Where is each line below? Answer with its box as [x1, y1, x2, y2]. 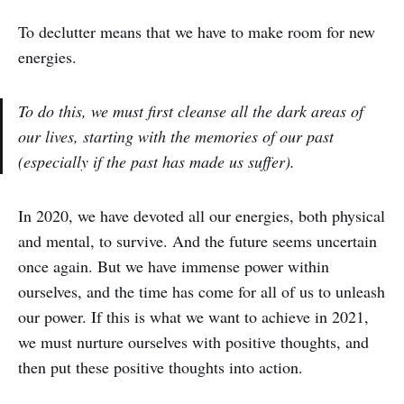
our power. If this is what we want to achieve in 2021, [18, 305, 369, 327]
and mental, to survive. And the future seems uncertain [18, 229, 377, 252]
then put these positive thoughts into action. [18, 355, 303, 378]
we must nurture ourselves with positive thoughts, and [18, 330, 369, 353]
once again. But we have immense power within [18, 254, 329, 277]
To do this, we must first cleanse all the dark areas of [18, 99, 363, 122]
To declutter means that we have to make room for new [18, 20, 375, 42]
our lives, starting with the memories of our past [18, 124, 334, 147]
